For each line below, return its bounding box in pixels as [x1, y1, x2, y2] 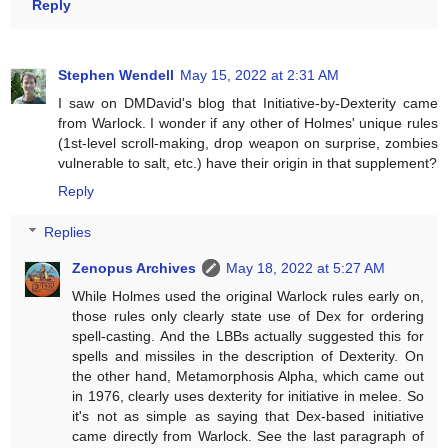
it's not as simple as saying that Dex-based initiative [72, 408, 424, 425]
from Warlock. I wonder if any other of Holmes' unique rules [58, 114, 438, 131]
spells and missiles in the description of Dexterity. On [72, 348, 424, 365]
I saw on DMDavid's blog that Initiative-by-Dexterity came [58, 94, 438, 111]
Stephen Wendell [58, 66, 174, 83]
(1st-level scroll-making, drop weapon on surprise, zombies [58, 134, 438, 151]
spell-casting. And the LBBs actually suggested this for [72, 328, 424, 345]
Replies [44, 224, 92, 241]
